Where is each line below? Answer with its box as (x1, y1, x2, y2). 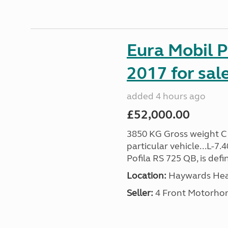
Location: (126, 170, 166, 181)
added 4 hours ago (126, 91, 206, 102)
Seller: (126, 187, 153, 198)
